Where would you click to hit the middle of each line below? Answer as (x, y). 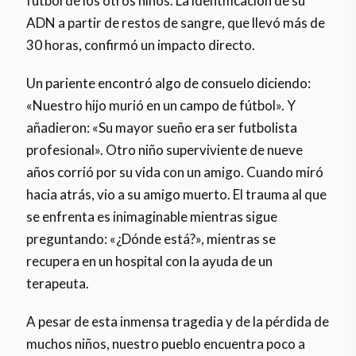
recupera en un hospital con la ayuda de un (150, 261)
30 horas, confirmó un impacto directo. (141, 44)
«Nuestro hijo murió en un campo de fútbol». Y (161, 105)
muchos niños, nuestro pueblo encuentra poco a (166, 343)
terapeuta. (58, 283)
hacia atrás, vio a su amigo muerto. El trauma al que (177, 194)
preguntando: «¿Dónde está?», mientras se (151, 238)
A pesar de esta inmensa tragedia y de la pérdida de (178, 321)
